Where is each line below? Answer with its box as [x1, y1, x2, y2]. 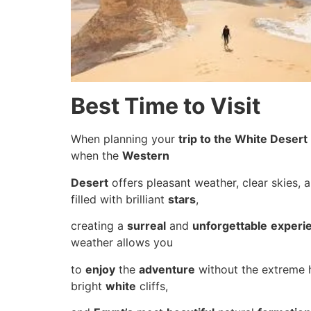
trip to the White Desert [178, 132, 308, 146]
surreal [127, 219, 166, 233]
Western [122, 149, 169, 163]
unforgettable [192, 219, 267, 233]
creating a [71, 219, 127, 233]
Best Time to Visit [71, 92, 260, 120]
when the [71, 149, 122, 163]
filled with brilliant [71, 192, 168, 206]
